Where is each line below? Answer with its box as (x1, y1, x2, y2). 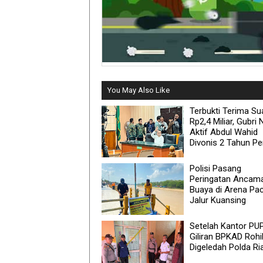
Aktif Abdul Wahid (190, 126, 258, 137)
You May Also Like (107, 85, 170, 95)
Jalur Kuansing (190, 194, 246, 205)
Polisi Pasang (190, 163, 241, 174)
